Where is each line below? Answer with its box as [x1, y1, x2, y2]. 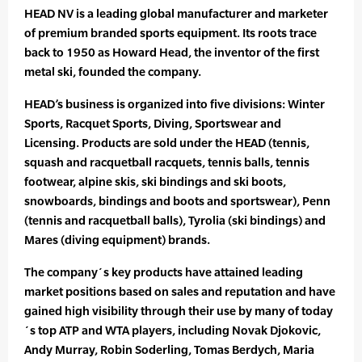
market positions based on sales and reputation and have [24, 284, 335, 299]
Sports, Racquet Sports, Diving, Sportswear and [24, 116, 281, 131]
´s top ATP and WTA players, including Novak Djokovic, [24, 323, 321, 338]
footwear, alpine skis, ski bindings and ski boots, [24, 175, 286, 189]
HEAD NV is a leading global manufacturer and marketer [24, 6, 328, 21]
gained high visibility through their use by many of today [24, 304, 333, 318]
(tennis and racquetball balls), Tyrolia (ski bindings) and [24, 213, 326, 228]
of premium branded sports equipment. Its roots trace [24, 26, 317, 40]
